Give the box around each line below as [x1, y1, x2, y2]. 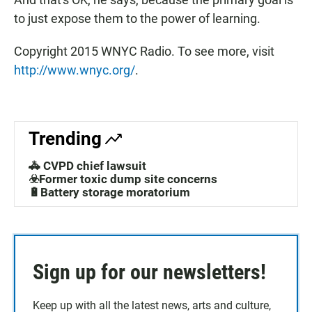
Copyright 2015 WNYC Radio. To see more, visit [14, 44, 274, 59]
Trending [29, 128, 102, 150]
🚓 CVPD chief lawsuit [29, 159, 146, 173]
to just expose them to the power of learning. [14, 11, 260, 26]
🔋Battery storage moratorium [29, 185, 190, 200]
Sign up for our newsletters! [33, 260, 266, 285]
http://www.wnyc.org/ [14, 63, 135, 78]
